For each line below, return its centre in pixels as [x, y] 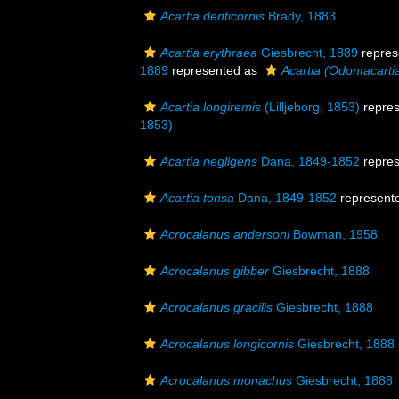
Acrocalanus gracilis [216, 307]
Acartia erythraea [209, 53]
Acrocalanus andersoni [225, 234]
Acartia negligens [209, 161]
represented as [215, 70]
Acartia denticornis [212, 16]
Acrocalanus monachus [226, 380]
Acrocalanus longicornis [227, 344]
